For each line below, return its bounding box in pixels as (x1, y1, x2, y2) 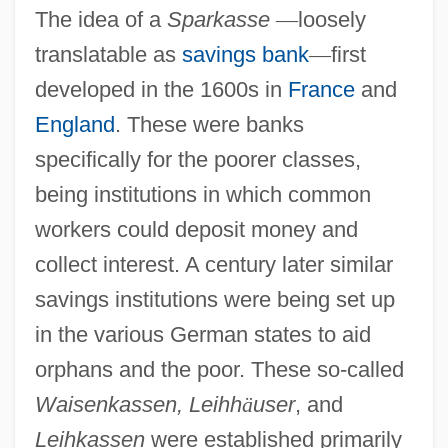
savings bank (181, 41, 309, 67)
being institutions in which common (34, 181, 371, 207)
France (287, 76, 355, 102)
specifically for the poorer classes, (34, 146, 361, 172)
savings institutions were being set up (34, 286, 395, 312)
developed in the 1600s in (34, 76, 288, 102)
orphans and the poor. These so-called (34, 356, 404, 382)
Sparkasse (166, 6, 270, 32)
